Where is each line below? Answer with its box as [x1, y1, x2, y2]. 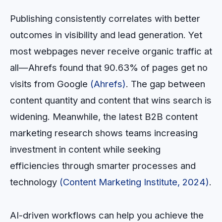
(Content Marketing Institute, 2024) [59, 176, 209, 188]
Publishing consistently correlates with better [10, 13, 200, 24]
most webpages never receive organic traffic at [10, 46, 212, 57]
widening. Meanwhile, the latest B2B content [10, 111, 198, 122]
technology [10, 176, 59, 188]
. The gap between [126, 78, 205, 90]
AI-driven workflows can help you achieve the [10, 209, 204, 221]
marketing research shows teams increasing [10, 127, 198, 139]
